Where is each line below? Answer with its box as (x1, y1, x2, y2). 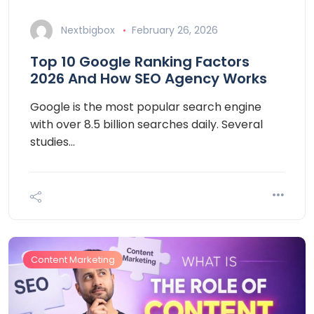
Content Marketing (31, 253, 115, 267)
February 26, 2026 (131, 23, 218, 38)
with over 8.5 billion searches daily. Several (30, 116, 263, 133)
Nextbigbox (61, 23, 115, 38)
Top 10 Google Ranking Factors (30, 52, 250, 72)
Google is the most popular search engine (30, 99, 261, 116)
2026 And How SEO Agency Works (30, 69, 267, 89)
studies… (30, 134, 75, 151)
